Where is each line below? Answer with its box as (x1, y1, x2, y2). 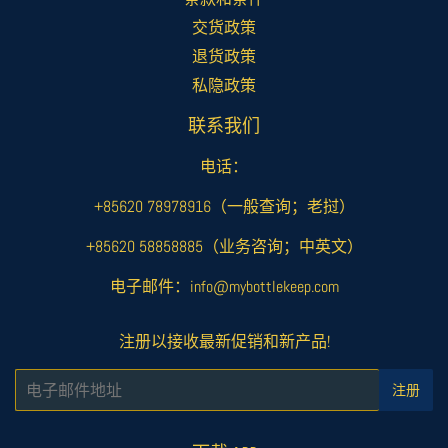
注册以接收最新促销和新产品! (118, 331, 330, 352)
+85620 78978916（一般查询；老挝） (93, 196, 355, 217)
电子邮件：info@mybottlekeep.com (109, 276, 339, 297)
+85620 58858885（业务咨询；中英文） (85, 236, 363, 257)
